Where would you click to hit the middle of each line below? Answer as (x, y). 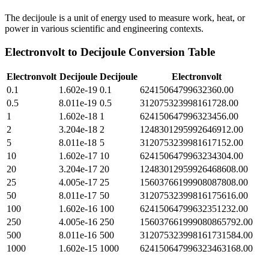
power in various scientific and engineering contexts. (104, 28)
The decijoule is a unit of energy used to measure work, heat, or (125, 17)
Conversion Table (170, 52)
